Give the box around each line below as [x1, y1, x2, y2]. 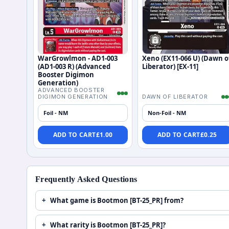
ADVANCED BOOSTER [38, 86, 105, 94]
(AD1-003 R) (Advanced [38, 61, 110, 71]
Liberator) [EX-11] [142, 61, 198, 71]
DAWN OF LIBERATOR [142, 93, 208, 100]
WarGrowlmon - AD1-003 [38, 53, 118, 63]
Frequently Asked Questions [35, 174, 138, 184]
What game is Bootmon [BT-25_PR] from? [50, 195, 184, 205]
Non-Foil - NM [148, 108, 186, 117]
